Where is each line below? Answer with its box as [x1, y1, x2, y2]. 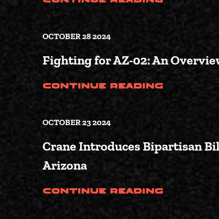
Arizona [43, 157, 89, 174]
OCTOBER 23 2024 [43, 117, 111, 128]
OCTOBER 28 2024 [43, 31, 111, 42]
